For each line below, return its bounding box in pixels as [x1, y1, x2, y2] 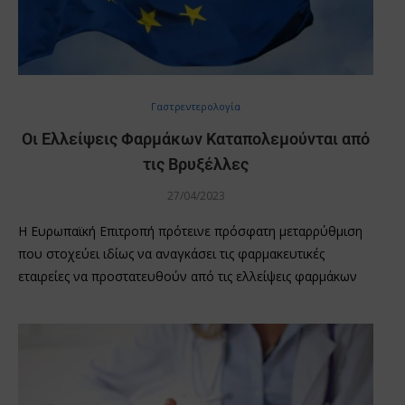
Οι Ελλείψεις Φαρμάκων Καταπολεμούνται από [22, 128, 370, 148]
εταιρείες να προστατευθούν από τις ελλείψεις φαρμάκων [18, 267, 357, 285]
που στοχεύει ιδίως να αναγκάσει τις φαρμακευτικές [18, 244, 325, 262]
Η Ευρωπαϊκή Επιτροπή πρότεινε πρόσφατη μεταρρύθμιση [18, 221, 363, 240]
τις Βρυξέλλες [143, 154, 249, 174]
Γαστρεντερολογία [151, 99, 240, 113]
